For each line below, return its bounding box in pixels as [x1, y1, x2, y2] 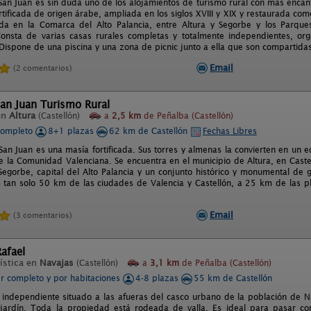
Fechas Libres [203, 126, 257, 136]
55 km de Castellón [194, 273, 272, 283]
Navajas [40, 258, 74, 268]
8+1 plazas [48, 126, 96, 136]
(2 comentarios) [13, 62, 72, 73]
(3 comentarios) [13, 210, 72, 220]
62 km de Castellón [109, 126, 190, 136]
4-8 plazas [135, 273, 181, 283]
